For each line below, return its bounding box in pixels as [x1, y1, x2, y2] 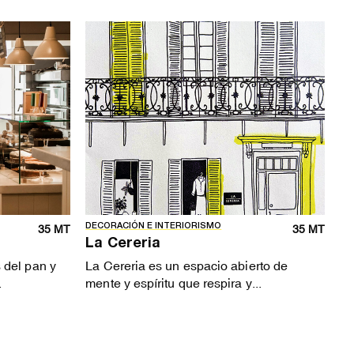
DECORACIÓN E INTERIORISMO [85, 222, 222, 232]
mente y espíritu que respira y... [85, 275, 262, 290]
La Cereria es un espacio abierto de [85, 258, 288, 273]
